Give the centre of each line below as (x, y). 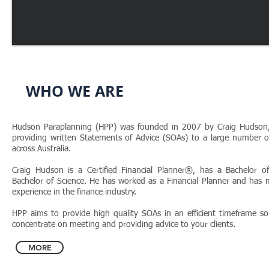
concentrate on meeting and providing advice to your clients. (124, 225)
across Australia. (41, 149)
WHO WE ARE (75, 91)
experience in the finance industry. (77, 192)
